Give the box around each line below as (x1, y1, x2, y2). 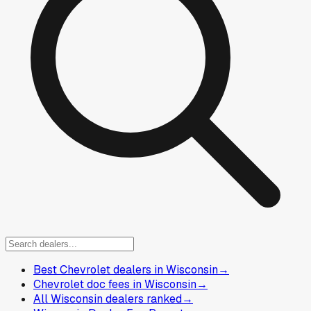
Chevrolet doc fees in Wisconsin (33, 277, 196, 292)
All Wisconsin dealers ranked (33, 292, 182, 307)
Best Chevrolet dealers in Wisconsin (33, 262, 218, 278)
